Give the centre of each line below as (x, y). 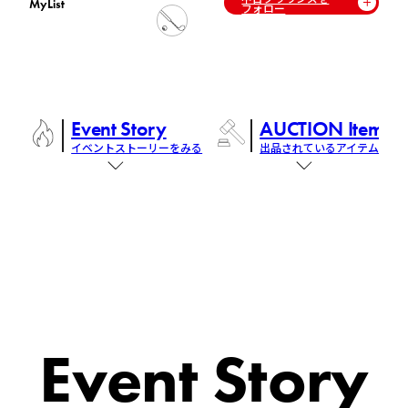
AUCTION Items (325, 129)
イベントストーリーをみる (137, 147)
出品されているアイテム (320, 147)
